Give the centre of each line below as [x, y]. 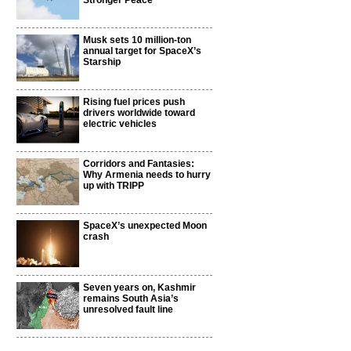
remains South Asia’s [131, 299]
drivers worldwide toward [139, 113]
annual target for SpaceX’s [142, 51]
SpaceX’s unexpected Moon [145, 226]
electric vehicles [120, 124]
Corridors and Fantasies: [139, 164]
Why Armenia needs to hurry [147, 175]
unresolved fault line [128, 309]
